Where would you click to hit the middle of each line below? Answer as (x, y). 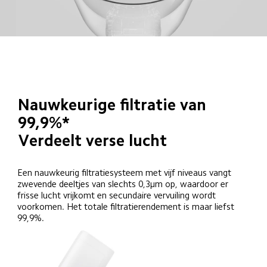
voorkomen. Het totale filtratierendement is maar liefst (127, 207)
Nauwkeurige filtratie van (114, 105)
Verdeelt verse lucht (92, 141)
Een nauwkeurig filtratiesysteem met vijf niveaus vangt (126, 173)
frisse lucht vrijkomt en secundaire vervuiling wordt (118, 195)
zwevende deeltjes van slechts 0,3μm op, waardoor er (124, 184)
